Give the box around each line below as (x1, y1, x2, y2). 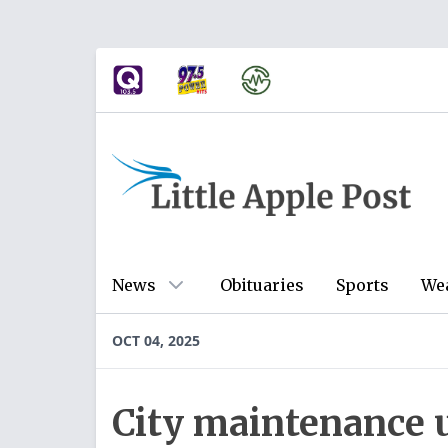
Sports (336, 275, 389, 295)
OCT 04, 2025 (112, 331, 200, 350)
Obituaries (220, 275, 304, 295)
